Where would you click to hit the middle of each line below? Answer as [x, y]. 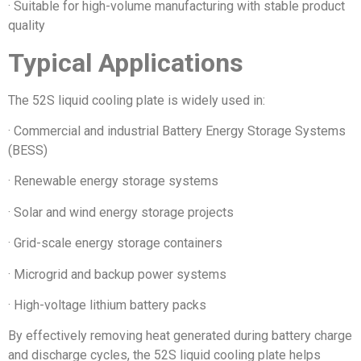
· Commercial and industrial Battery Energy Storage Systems [177, 131]
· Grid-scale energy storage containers [115, 243]
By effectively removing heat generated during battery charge [180, 336]
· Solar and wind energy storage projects [121, 212]
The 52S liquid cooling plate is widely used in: [137, 100]
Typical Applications [126, 62]
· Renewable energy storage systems [113, 181]
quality [27, 26]
